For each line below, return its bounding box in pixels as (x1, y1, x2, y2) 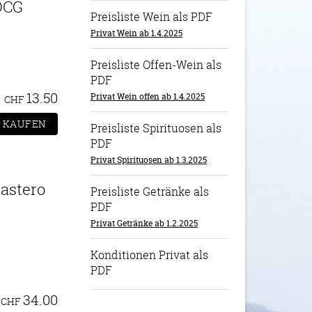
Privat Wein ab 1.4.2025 (91, 27, 182, 39)
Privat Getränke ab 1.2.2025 (91, 217, 198, 229)
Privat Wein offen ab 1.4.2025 (91, 91, 205, 102)
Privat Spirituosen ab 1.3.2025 (91, 154, 207, 166)
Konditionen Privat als (91, 247, 208, 263)
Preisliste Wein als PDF (91, 9, 212, 24)
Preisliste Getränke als (91, 184, 209, 199)
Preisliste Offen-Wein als (91, 57, 221, 72)
